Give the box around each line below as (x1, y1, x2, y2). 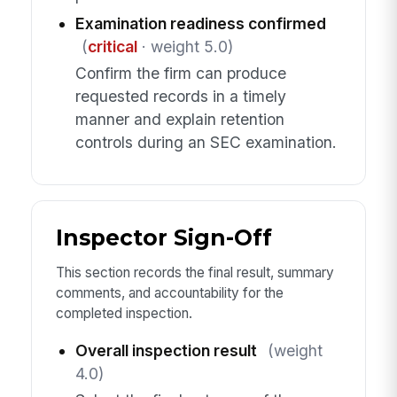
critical (87, 37, 137, 57)
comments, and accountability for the (55, 284, 284, 301)
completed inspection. (55, 305, 192, 322)
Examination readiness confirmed (74, 14, 326, 34)
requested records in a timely (74, 87, 286, 106)
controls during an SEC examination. (74, 133, 337, 152)
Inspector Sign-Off (55, 223, 272, 251)
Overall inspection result (74, 340, 257, 360)
